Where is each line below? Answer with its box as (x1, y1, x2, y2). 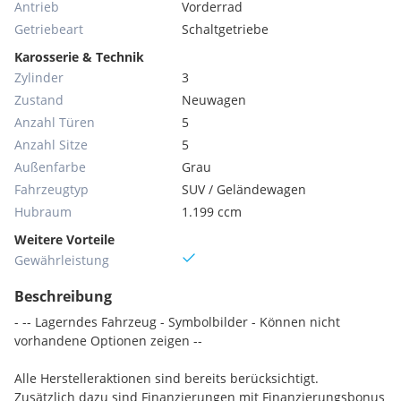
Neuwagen (182, 91, 247, 108)
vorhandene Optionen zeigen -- (14, 332, 202, 349)
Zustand (14, 91, 64, 108)
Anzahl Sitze (14, 136, 88, 153)
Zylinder (14, 69, 64, 86)
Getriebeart (14, 21, 83, 38)
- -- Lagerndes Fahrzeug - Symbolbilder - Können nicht (14, 313, 340, 330)
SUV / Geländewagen (182, 181, 307, 198)
